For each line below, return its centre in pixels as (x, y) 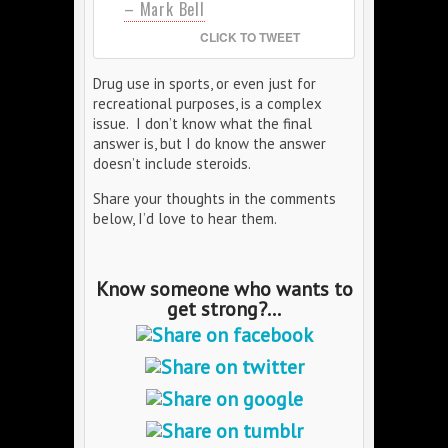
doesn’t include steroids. (172, 163)
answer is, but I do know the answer (209, 143)
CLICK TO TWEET (250, 37)
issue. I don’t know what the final (202, 123)
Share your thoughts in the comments (214, 198)
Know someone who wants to (224, 289)
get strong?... (224, 309)
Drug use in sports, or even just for (204, 83)
